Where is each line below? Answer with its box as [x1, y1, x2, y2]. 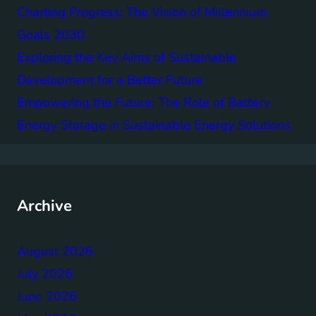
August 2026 [17, 243, 93, 260]
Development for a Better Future [17, 71, 202, 89]
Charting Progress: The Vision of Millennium [17, 4, 267, 21]
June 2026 [17, 288, 77, 305]
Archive [17, 195, 72, 217]
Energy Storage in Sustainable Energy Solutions [17, 116, 291, 134]
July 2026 [17, 265, 73, 283]
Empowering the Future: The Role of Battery [17, 94, 270, 111]
